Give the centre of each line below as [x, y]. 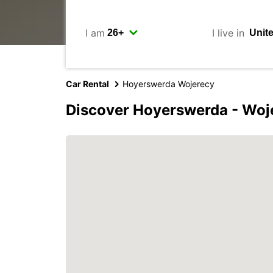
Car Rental [87, 84]
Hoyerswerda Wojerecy [168, 84]
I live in [228, 33]
